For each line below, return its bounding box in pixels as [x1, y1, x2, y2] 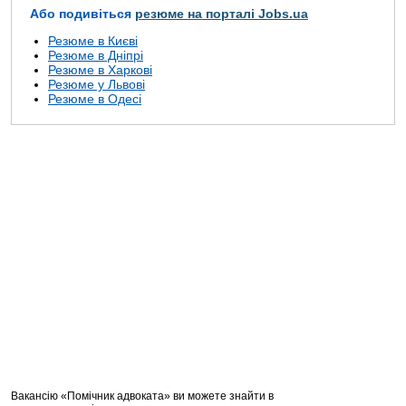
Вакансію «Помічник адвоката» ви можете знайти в [11, 390, 274, 403]
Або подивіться [30, 6, 135, 22]
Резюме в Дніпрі [48, 48, 143, 63]
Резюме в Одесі [48, 92, 141, 107]
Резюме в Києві [48, 34, 138, 49]
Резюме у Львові [48, 77, 145, 92]
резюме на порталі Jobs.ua [135, 6, 308, 22]
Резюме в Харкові [48, 63, 152, 78]
